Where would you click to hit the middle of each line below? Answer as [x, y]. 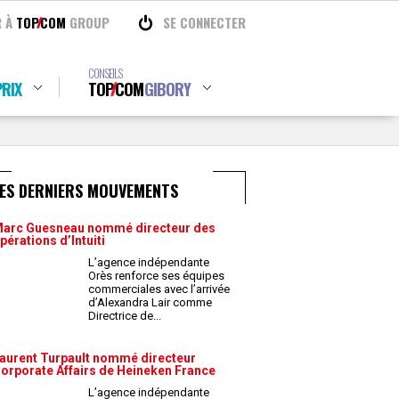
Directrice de [122, 316]
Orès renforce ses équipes [156, 276]
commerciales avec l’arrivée [159, 289]
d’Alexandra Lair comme [150, 302]
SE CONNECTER [204, 22]
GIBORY [167, 89]
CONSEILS [105, 73]
